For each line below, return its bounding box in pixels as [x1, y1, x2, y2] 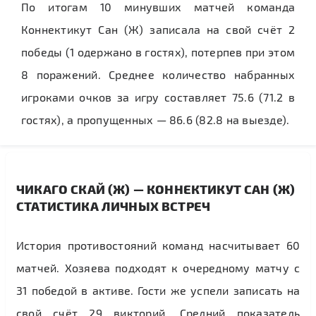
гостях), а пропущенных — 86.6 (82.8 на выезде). [21, 113, 290, 126]
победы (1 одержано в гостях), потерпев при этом [21, 45, 295, 59]
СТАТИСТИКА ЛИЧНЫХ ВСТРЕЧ [16, 198, 211, 213]
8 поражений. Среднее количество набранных [21, 68, 295, 81]
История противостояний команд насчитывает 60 [16, 238, 300, 252]
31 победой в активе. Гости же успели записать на [16, 284, 300, 297]
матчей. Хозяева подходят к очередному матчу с [16, 261, 300, 274]
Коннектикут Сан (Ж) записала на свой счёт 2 [21, 23, 295, 36]
